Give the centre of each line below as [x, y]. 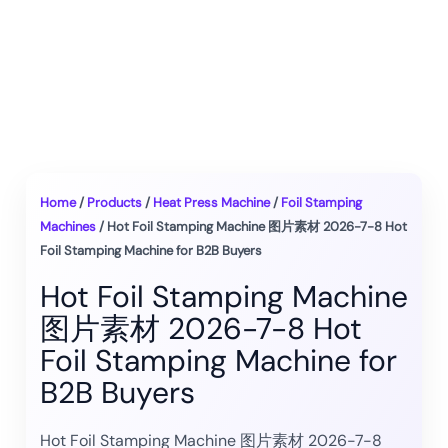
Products [114, 202]
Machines [68, 226]
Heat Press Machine [211, 202]
